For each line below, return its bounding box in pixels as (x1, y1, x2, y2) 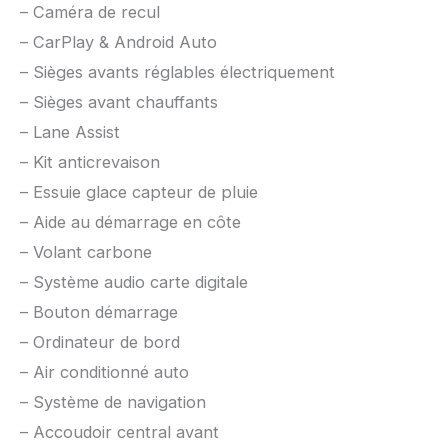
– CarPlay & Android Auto (20, 31, 217, 52)
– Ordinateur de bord (20, 331, 180, 352)
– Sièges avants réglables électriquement (20, 61, 335, 82)
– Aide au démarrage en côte (20, 211, 241, 232)
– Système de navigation (20, 391, 206, 412)
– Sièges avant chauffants (20, 91, 218, 112)
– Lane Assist (20, 121, 120, 142)
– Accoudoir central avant (20, 421, 219, 442)
